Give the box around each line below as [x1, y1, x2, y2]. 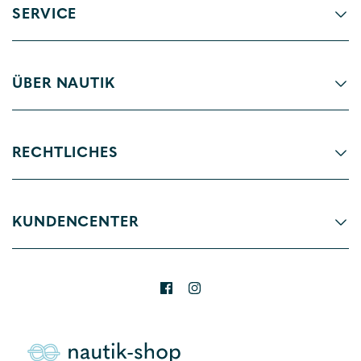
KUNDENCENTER [12, 214, 139, 230]
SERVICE [12, 6, 77, 23]
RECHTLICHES [12, 145, 118, 161]
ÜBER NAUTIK [12, 76, 115, 92]
